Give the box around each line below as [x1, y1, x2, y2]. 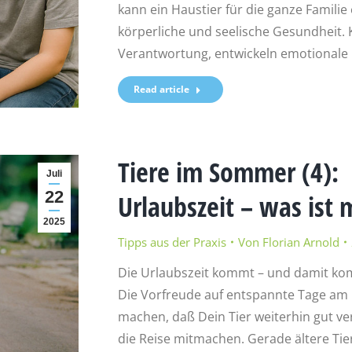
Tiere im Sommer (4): [117, 153, 339, 190]
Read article [133, 82, 189, 96]
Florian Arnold [262, 233, 339, 250]
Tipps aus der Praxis [117, 233, 226, 250]
